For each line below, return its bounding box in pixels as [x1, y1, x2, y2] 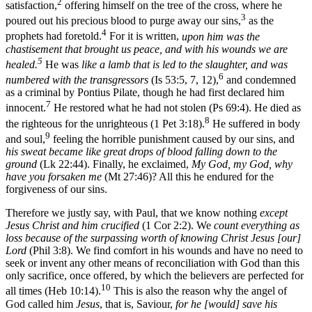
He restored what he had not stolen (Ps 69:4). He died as [51, 102, 301, 114]
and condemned [224, 74, 296, 86]
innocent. [6, 102, 46, 114]
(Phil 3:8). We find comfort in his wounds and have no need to [26, 244, 303, 257]
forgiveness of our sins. [6, 183, 107, 196]
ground [6, 158, 37, 171]
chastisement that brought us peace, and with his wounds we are [6, 42, 288, 55]
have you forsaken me [6, 171, 102, 183]
